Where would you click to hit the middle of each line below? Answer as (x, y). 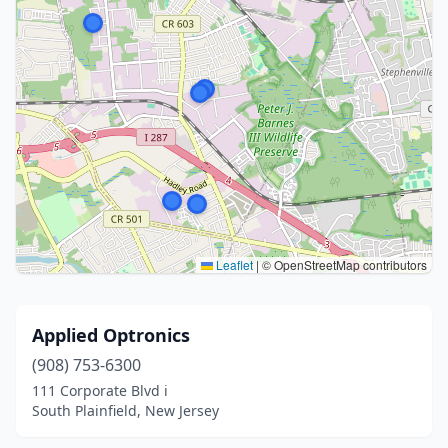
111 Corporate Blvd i (100, 390)
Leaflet (233, 264)
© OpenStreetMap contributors (343, 264)
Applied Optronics (111, 335)
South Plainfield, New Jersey (125, 410)
